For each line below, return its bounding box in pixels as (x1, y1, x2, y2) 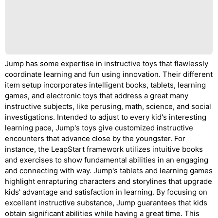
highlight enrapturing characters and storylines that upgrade (5, 177, 212, 186)
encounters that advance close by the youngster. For (5, 134, 185, 143)
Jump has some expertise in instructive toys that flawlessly (5, 59, 208, 68)
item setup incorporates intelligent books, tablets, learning (5, 80, 206, 90)
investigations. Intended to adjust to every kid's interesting (5, 112, 206, 122)
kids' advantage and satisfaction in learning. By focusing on (5, 187, 207, 197)
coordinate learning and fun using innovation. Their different (5, 70, 213, 79)
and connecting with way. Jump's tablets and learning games (5, 166, 213, 175)
